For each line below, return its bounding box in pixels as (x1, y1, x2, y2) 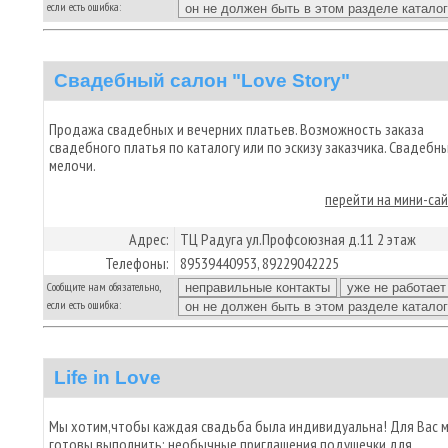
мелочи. (49, 154, 96, 175)
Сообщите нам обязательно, (47, 278, 160, 294)
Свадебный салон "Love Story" (54, 69, 350, 91)
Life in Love (54, 367, 161, 388)
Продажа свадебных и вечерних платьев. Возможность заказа (49, 118, 424, 139)
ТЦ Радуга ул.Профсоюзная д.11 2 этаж (180, 228, 416, 249)
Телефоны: (105, 252, 169, 273)
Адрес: (129, 228, 169, 249)
